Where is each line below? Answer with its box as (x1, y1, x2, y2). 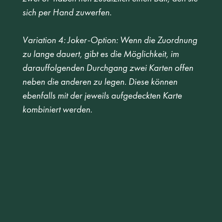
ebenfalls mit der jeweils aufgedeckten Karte (22, 90, 184, 102)
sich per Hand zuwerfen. (22, 6, 113, 18)
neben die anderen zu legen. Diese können (22, 76, 179, 88)
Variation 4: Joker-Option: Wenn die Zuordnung (22, 34, 199, 46)
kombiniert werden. (22, 104, 92, 115)
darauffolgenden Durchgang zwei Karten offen (22, 62, 195, 74)
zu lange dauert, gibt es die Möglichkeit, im (22, 48, 181, 60)
